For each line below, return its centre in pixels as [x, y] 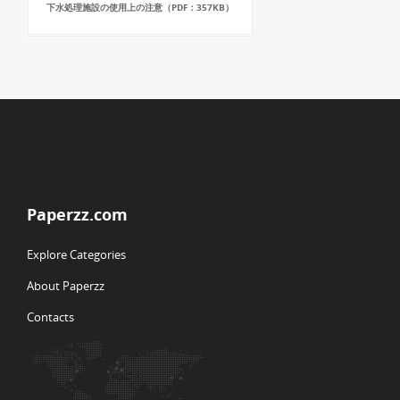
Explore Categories [76, 254]
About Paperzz [66, 286]
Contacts [50, 317]
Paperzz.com [77, 214]
